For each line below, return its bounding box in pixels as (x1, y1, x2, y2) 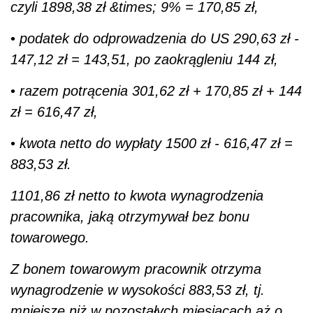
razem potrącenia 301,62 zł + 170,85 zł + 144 (20, 82, 302, 99)
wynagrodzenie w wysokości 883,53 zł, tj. (10, 282, 265, 298)
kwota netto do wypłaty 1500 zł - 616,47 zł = (20, 135, 293, 151)
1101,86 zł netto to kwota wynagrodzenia (10, 187, 263, 203)
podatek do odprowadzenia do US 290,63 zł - (20, 30, 299, 46)
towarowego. (10, 229, 89, 245)
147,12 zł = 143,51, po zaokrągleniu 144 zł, (10, 51, 278, 67)
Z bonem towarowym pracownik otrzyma (10, 261, 261, 277)
